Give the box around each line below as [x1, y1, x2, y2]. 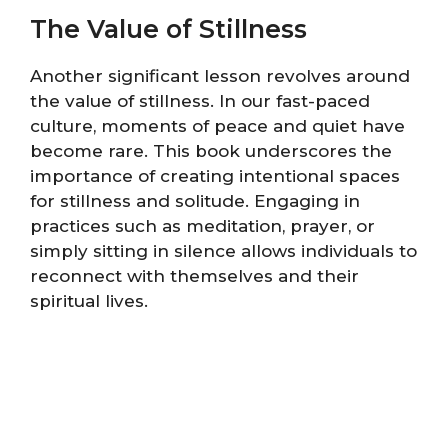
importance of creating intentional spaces [30, 166, 400, 187]
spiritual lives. [30, 291, 148, 312]
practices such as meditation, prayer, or [30, 216, 375, 237]
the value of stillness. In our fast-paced [30, 91, 370, 112]
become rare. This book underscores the [30, 141, 392, 162]
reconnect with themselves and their [30, 266, 359, 287]
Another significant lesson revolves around [30, 66, 410, 87]
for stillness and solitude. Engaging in [30, 191, 360, 212]
